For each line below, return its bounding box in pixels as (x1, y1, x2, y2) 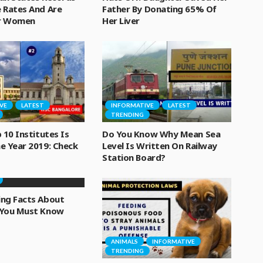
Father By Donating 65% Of (102, 3, 217, 15)
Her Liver (102, 15, 140, 26)
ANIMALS (111, 238, 138, 245)
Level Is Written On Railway (102, 139, 217, 151)
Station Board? (102, 151, 166, 163)
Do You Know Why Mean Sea (102, 127, 221, 140)
